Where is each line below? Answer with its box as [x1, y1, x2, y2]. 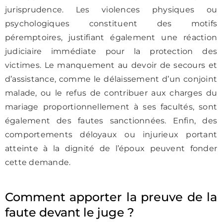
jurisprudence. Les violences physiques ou [5, 5, 217, 14]
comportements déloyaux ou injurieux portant [5, 130, 217, 139]
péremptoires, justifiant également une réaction [5, 33, 217, 42]
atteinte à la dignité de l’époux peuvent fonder [5, 144, 217, 153]
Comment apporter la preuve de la [5, 190, 217, 204]
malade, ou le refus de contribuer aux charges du [5, 88, 217, 98]
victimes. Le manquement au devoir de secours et [5, 60, 217, 70]
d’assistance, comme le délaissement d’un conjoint [5, 74, 217, 84]
